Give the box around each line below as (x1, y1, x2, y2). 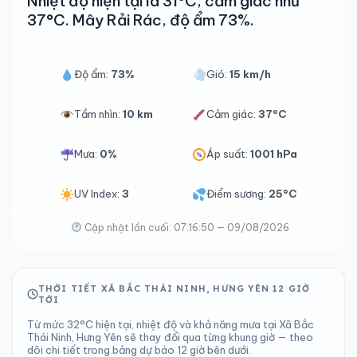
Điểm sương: (206, 187, 269, 200)
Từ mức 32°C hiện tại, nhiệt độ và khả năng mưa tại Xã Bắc (27, 318, 314, 331)
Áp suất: (206, 147, 251, 160)
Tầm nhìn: (74, 108, 123, 120)
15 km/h (229, 68, 272, 80)
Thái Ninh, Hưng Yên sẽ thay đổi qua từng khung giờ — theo (27, 331, 313, 343)
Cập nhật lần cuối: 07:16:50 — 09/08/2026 (81, 222, 289, 233)
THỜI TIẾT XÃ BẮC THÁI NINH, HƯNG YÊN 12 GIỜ (37, 283, 311, 294)
